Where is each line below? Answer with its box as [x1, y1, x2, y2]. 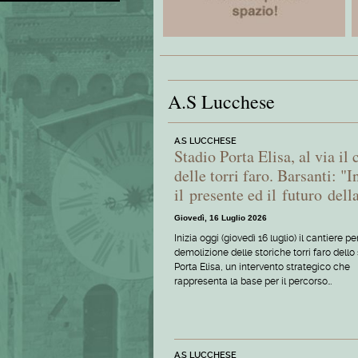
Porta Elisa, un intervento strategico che [174, 261, 350, 272]
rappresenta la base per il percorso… [174, 275, 332, 287]
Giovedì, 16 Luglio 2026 [174, 213, 267, 222]
